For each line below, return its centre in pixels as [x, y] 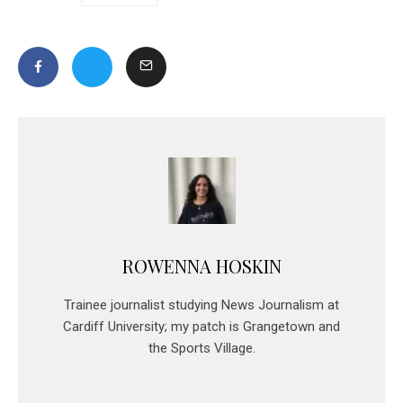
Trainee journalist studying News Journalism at [201, 304]
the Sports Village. [201, 348]
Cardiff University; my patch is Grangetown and [201, 326]
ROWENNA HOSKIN [201, 265]
